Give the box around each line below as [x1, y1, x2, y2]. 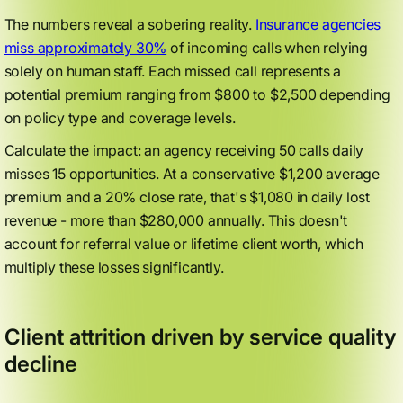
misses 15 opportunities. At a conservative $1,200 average [4, 165, 381, 183]
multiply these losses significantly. [4, 258, 224, 276]
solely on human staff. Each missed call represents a [4, 62, 342, 80]
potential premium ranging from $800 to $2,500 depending [4, 85, 390, 103]
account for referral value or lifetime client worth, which [4, 235, 363, 253]
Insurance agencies [255, 15, 381, 33]
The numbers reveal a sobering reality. [4, 15, 255, 33]
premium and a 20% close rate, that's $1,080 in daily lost [4, 188, 371, 206]
